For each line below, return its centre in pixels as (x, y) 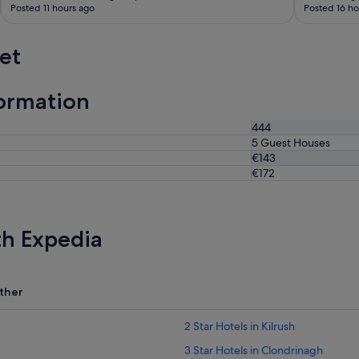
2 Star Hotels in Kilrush (240, 326)
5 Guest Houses (291, 142)
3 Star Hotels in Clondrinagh (254, 350)
